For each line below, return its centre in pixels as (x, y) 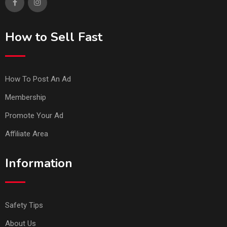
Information (39, 163)
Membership (26, 97)
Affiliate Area (27, 134)
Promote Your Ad (34, 115)
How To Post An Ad (38, 79)
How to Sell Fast (54, 37)
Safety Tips (24, 205)
